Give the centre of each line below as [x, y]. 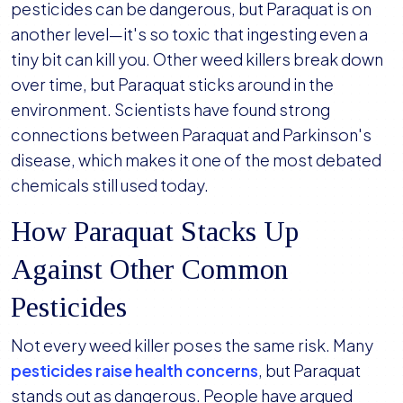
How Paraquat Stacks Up [155, 232]
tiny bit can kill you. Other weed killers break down [197, 59]
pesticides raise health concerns [134, 371]
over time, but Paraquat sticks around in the [172, 85]
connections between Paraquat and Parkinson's [191, 135]
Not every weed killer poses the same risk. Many [192, 345]
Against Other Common [149, 269]
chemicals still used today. [110, 185]
